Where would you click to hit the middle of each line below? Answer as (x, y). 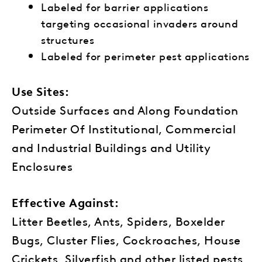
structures (68, 39)
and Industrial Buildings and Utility (111, 147)
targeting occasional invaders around (139, 23)
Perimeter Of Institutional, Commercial (124, 128)
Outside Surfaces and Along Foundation (125, 109)
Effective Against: (65, 202)
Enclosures (42, 166)
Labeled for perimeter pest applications (145, 55)
